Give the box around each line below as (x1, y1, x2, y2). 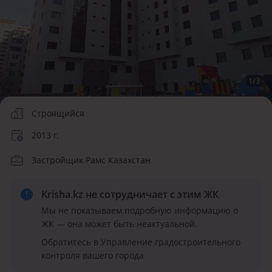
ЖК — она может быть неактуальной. (41, 217, 197, 229)
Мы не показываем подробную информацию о (41, 204, 238, 216)
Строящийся (32, 107, 84, 119)
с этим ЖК (170, 187, 219, 201)
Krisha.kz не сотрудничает (41, 187, 170, 201)
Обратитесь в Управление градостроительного (41, 236, 240, 248)
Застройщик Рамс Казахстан (32, 154, 151, 166)
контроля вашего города (41, 249, 144, 261)
